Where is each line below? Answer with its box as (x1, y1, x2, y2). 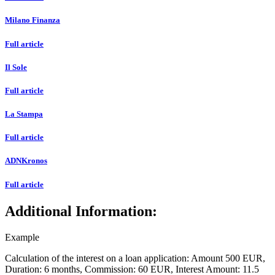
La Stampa (5, 109, 43, 119)
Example (5, 231, 39, 242)
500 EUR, (223, 252, 265, 263)
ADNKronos (5, 156, 47, 166)
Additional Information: (5, 203, 157, 219)
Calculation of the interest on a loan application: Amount (5, 252, 223, 263)
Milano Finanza (5, 15, 60, 25)
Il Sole (5, 62, 27, 72)
